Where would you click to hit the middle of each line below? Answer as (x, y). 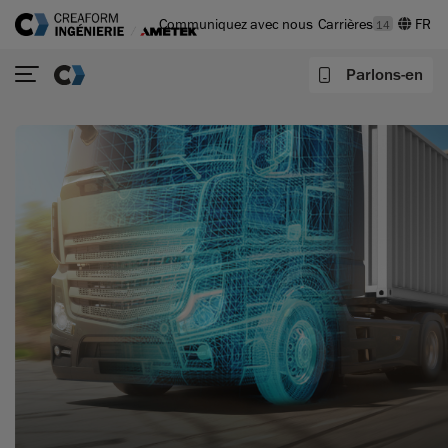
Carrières (345, 24)
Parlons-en (384, 75)
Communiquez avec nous (236, 24)
